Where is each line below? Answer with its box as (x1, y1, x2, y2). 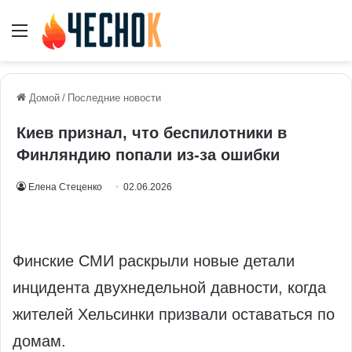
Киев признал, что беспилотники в (16, 124, 287, 142)
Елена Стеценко (28, 181, 102, 193)
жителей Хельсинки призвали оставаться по (13, 306, 335, 324)
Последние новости (68, 92, 161, 104)
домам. (13, 332, 66, 350)
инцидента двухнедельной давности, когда (13, 279, 326, 297)
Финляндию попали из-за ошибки (16, 146, 280, 164)
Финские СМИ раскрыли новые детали (13, 252, 295, 270)
